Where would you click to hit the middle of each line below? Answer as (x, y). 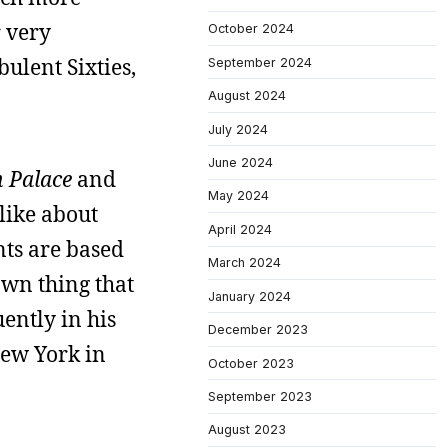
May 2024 (238, 196)
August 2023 (247, 430)
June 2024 (240, 162)
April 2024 (240, 229)
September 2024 (260, 62)
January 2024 (249, 296)
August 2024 (247, 96)
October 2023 (251, 363)
